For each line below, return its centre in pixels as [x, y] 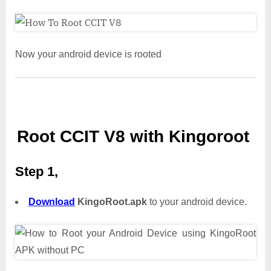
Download [52, 201]
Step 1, [37, 171]
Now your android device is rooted [88, 54]
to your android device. [197, 201]
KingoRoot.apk [111, 201]
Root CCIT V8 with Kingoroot [135, 137]
